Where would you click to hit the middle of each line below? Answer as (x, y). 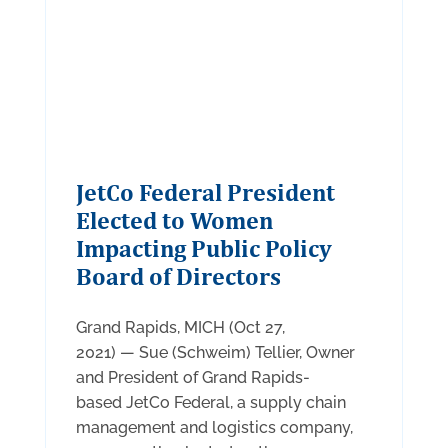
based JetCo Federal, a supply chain (210, 403)
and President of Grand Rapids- (192, 378)
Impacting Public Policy (203, 248)
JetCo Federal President (205, 192)
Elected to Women (174, 220)
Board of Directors (178, 276)
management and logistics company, (214, 428)
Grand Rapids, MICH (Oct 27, (180, 328)
